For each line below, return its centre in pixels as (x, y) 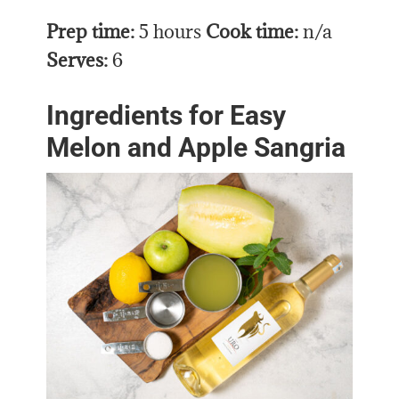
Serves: (77, 60)
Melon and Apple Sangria (196, 147)
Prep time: (91, 31)
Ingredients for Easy (167, 115)
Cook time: (252, 31)
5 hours (171, 31)
